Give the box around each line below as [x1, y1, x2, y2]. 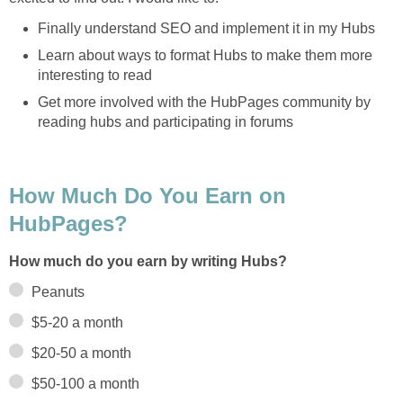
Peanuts [31, 284, 85, 300]
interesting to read [38, 67, 152, 83]
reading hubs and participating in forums [38, 113, 293, 130]
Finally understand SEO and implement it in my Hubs [38, 20, 375, 36]
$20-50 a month [31, 345, 131, 362]
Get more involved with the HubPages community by [38, 94, 371, 110]
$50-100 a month [31, 376, 139, 392]
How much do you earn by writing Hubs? [9, 254, 287, 270]
